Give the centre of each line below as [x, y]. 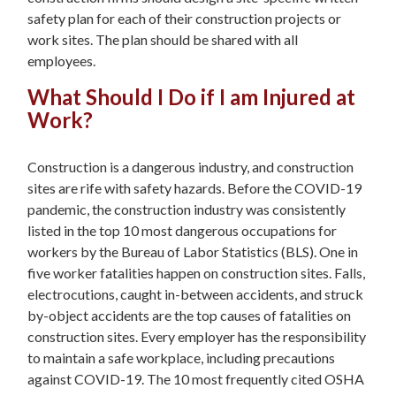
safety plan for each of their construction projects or [184, 18]
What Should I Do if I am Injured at [191, 96]
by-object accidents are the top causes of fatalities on [189, 316]
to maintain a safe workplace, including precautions [181, 358]
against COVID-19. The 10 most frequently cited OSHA [196, 379]
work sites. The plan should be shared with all [163, 39]
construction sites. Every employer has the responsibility [197, 337]
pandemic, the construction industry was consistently [187, 209]
